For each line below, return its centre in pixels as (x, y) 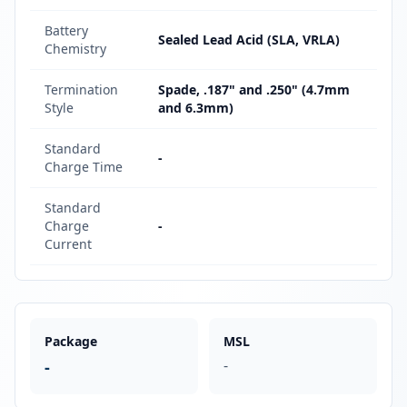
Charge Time (84, 167)
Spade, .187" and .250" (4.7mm (254, 89)
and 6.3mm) (196, 108)
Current (68, 244)
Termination (81, 89)
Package (71, 341)
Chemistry (75, 49)
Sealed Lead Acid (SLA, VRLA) (249, 40)
